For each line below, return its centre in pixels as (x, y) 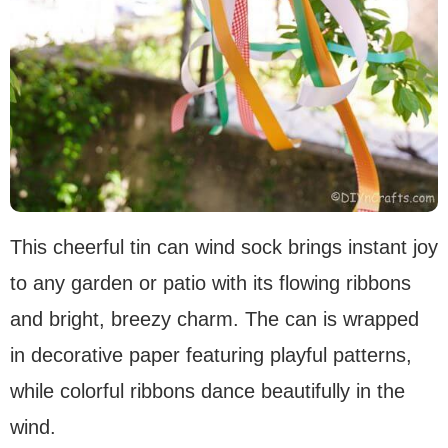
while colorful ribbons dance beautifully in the (207, 391)
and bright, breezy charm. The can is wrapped (214, 319)
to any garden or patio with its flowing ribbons (210, 283)
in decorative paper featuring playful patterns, (211, 355)
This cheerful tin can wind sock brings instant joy (224, 247)
